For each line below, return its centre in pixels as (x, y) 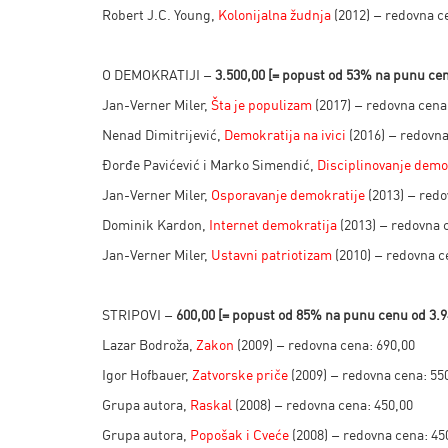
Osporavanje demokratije (288, 194)
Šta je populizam (261, 104)
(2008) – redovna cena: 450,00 (322, 404)
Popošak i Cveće (239, 434)
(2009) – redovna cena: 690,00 (324, 344)
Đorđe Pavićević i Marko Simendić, (209, 164)
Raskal (211, 404)
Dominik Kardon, (155, 224)
